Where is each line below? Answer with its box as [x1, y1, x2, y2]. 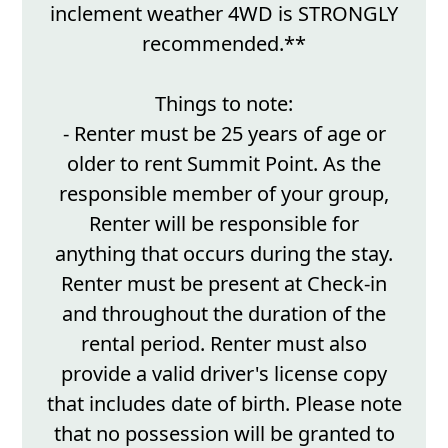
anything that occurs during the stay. [55, 239, 393, 267]
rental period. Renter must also [81, 329, 367, 357]
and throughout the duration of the [62, 299, 386, 327]
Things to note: [155, 89, 293, 117]
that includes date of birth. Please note [46, 389, 402, 417]
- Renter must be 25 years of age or [62, 119, 386, 147]
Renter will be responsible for [89, 209, 359, 237]
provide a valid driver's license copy [61, 359, 387, 387]
